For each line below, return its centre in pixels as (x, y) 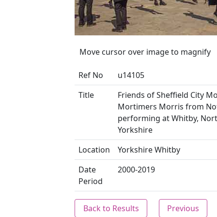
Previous (183, 208)
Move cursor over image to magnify (145, 52)
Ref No (91, 75)
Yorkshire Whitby (149, 150)
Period (91, 181)
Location (94, 150)
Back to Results (111, 208)
